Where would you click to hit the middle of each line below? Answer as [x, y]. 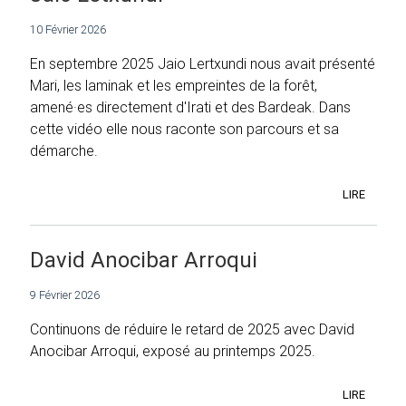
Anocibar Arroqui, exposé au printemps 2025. [173, 351]
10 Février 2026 [68, 29]
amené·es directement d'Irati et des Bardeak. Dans [190, 106]
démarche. [64, 150]
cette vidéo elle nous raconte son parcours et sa [184, 128]
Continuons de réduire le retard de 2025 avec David [192, 329]
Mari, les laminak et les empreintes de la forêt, [174, 85]
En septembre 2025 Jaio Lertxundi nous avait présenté [203, 63]
